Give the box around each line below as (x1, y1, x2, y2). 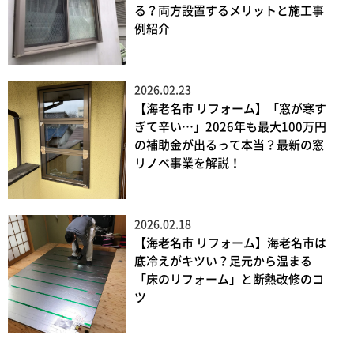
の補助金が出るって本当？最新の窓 (134, 139, 324, 152)
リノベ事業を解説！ (134, 157, 241, 170)
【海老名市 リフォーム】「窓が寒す (134, 103, 326, 115)
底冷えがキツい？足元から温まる (134, 255, 312, 268)
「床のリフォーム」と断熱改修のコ (134, 273, 324, 286)
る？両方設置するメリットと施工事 (134, 5, 324, 17)
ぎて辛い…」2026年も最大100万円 (134, 121, 326, 134)
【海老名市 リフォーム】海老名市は (134, 237, 326, 250)
